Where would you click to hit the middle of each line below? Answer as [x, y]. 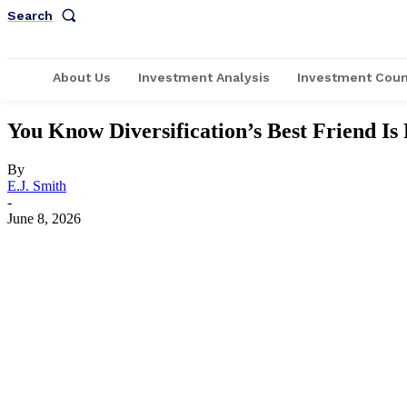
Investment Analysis [204, 78]
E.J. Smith [37, 185]
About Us [82, 78]
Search [30, 15]
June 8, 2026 [44, 218]
